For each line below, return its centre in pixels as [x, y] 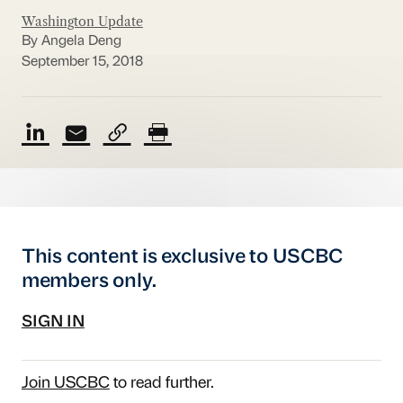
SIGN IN [53, 323]
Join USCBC [65, 384]
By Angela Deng [71, 42]
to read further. [161, 384]
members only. [89, 282]
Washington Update [82, 21]
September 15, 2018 [82, 62]
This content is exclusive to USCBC [182, 257]
